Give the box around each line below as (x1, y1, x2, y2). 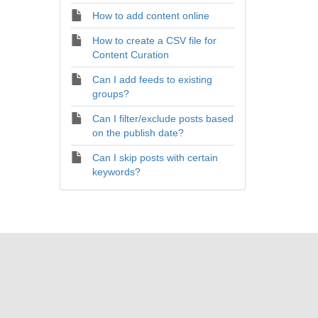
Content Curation (92, 49, 169, 60)
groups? (92, 88, 129, 99)
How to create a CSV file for (92, 35, 216, 46)
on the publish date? (92, 127, 184, 138)
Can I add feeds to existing (92, 74, 212, 85)
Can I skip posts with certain (92, 152, 218, 163)
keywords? (92, 166, 141, 177)
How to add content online (92, 10, 209, 21)
